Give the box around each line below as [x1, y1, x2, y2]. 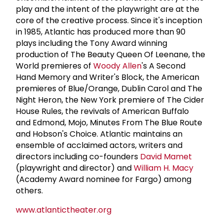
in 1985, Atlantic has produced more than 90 [16, 26, 185, 37]
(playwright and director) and [16, 162, 134, 174]
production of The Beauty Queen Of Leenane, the [16, 48, 205, 60]
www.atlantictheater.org [16, 204, 111, 216]
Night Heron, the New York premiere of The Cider [16, 94, 204, 106]
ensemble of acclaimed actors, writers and [16, 139, 183, 151]
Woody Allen [93, 60, 142, 72]
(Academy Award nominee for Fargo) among [16, 173, 191, 185]
